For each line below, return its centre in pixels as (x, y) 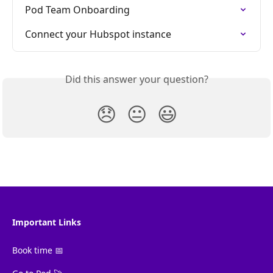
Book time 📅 (38, 250)
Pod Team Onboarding (77, 10)
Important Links (47, 222)
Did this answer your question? (136, 80)
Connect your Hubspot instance (98, 34)
